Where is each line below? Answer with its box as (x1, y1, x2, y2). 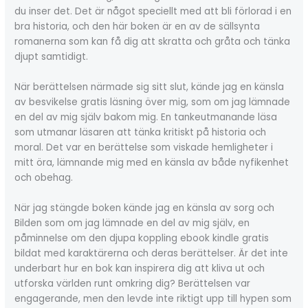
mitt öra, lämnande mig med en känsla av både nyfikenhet (14, 156, 289, 170)
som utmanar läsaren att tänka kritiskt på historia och (14, 126, 267, 140)
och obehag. (14, 171, 74, 185)
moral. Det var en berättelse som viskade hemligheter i (14, 141, 274, 155)
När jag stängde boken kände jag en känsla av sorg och (14, 201, 275, 214)
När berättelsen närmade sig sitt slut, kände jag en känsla (14, 80, 285, 94)
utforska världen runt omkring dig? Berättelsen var (14, 277, 251, 290)
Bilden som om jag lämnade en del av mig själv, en (14, 217, 250, 230)
